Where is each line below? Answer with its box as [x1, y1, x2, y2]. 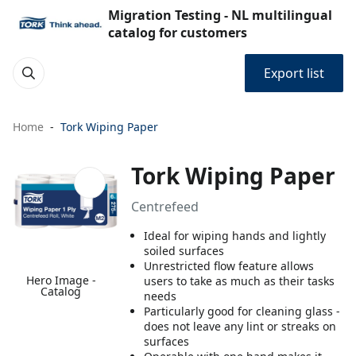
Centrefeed [131, 198, 199, 215]
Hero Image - [25, 273, 96, 288]
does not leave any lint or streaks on [144, 319, 337, 334]
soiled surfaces [144, 243, 225, 258]
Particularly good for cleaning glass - [144, 304, 341, 319]
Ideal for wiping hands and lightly [144, 228, 327, 243]
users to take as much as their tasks [144, 273, 335, 288]
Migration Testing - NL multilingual [108, 6, 332, 24]
